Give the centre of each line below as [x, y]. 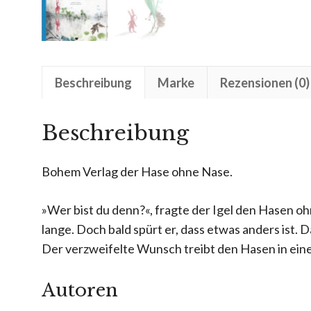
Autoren [80, 290]
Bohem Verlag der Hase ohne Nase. [137, 171]
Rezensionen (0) [265, 82]
